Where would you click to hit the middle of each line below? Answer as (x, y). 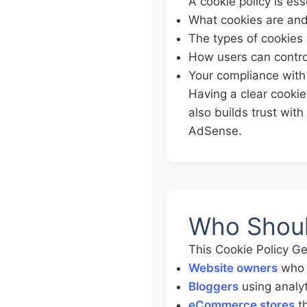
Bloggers (213, 286)
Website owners (233, 268)
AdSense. (215, 131)
